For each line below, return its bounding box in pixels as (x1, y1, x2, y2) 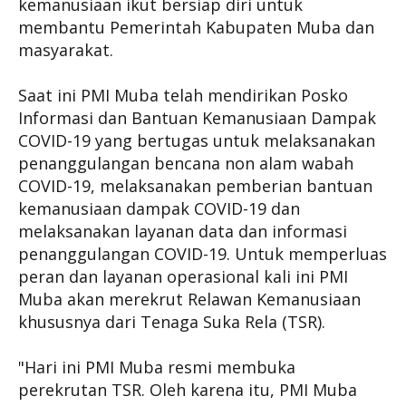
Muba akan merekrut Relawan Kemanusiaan (18, 288, 361, 310)
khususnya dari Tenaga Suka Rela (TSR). (18, 311, 325, 333)
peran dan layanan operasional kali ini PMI (18, 266, 348, 287)
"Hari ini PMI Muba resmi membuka (18, 356, 295, 378)
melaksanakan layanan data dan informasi (18, 220, 347, 242)
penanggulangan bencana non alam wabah (18, 152, 353, 174)
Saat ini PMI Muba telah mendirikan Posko (18, 84, 348, 106)
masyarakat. (18, 39, 113, 61)
